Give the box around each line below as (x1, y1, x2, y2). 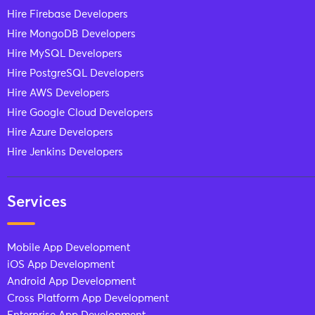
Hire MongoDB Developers (7, 29, 136, 40)
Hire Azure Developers (7, 127, 113, 139)
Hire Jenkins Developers (7, 147, 123, 158)
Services (7, 195, 67, 211)
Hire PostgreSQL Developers (7, 68, 144, 79)
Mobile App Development (7, 243, 130, 254)
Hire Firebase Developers (7, 9, 128, 20)
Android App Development (7, 276, 136, 288)
